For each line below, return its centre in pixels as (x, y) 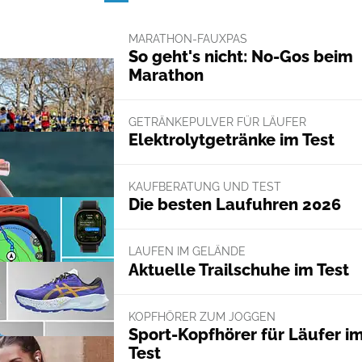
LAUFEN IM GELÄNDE (187, 252)
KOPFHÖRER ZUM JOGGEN (202, 316)
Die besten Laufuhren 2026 (234, 205)
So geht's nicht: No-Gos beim (240, 56)
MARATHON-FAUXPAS (187, 38)
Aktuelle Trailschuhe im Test (238, 269)
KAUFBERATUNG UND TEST (204, 187)
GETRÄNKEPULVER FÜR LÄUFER (217, 122)
